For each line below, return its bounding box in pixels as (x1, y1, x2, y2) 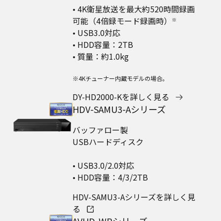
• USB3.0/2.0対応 (72, 159, 134, 171)
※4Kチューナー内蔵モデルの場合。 (72, 74, 168, 82)
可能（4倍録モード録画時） (72, 14, 172, 27)
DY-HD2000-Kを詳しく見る (72, 90, 169, 103)
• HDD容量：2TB (72, 38, 133, 50)
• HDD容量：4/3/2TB (72, 171, 148, 183)
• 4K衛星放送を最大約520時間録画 (72, 2, 195, 15)
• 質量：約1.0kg (72, 50, 129, 62)
